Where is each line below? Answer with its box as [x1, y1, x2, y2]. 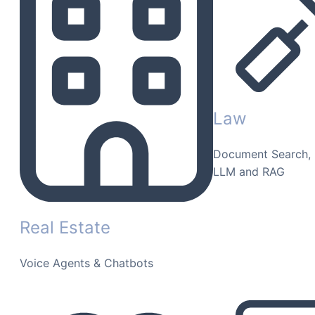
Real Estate [20, 217, 110, 238]
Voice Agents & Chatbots [20, 256, 153, 271]
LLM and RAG [213, 164, 285, 179]
